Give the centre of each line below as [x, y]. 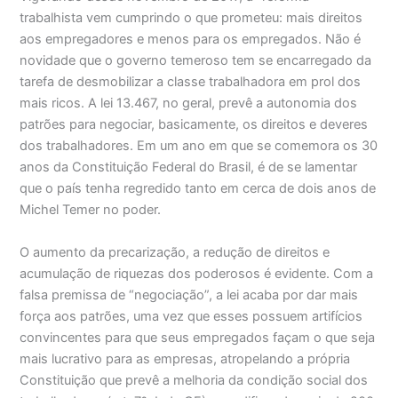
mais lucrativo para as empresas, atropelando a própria [185, 358]
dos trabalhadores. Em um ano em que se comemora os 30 [199, 146]
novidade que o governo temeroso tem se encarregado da [196, 61]
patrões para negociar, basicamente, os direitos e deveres [194, 125]
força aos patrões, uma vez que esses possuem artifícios [191, 316]
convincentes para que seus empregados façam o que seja [198, 337]
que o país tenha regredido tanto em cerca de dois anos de [198, 189]
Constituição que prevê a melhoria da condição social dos [194, 380]
